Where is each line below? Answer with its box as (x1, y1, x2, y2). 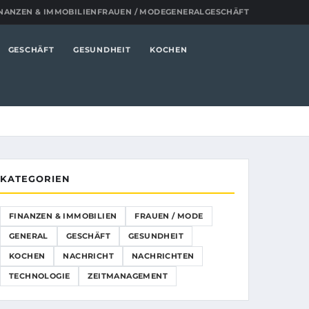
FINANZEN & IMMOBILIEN (9, 211, 117, 221)
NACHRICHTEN (132, 251, 195, 261)
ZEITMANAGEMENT (88, 271, 168, 281)
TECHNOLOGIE (9, 271, 70, 281)
